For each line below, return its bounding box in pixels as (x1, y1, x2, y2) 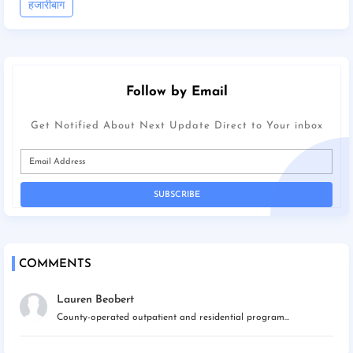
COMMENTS (19, 258, 91, 271)
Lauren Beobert (57, 294, 134, 307)
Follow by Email (125, 85, 228, 99)
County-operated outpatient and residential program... (57, 313, 289, 323)
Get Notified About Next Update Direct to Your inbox (30, 121, 323, 132)
